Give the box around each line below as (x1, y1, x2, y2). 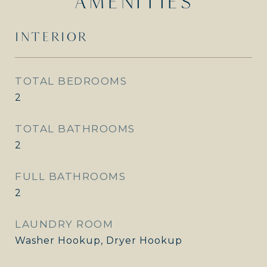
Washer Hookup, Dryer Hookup (15, 235, 182, 246)
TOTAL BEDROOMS (15, 75, 127, 87)
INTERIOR (15, 29, 88, 44)
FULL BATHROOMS (15, 170, 126, 182)
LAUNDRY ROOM (15, 218, 113, 230)
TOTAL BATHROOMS (15, 123, 135, 135)
